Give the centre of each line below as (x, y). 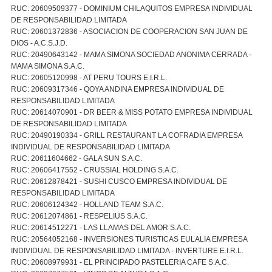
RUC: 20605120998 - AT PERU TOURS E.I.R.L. (89, 77)
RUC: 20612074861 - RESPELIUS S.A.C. (79, 216)
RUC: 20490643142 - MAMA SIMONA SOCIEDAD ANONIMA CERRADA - (131, 54)
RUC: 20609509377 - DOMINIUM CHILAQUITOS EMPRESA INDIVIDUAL (131, 8)
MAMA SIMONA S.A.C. (47, 66)
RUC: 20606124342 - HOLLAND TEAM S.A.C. (87, 204)
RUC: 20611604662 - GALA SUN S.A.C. (76, 158)
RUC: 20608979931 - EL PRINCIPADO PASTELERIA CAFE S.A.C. (120, 262)
